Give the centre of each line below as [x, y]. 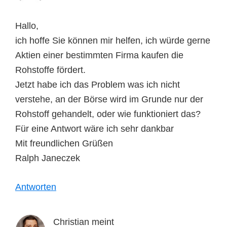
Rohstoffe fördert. [50, 70]
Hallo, [27, 26]
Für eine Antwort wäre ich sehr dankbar [94, 128]
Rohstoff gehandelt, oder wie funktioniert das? [108, 114]
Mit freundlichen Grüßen [64, 143]
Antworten [36, 187]
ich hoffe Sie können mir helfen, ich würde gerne [113, 40]
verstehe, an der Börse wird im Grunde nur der [109, 99]
